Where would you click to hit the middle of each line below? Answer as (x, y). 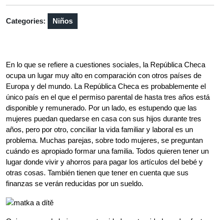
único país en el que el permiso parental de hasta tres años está (108, 97)
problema (21, 140)
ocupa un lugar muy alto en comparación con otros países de (104, 75)
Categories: (26, 21)
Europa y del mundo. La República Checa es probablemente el (106, 86)
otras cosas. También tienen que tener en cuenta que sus (97, 173)
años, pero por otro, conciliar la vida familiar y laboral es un (99, 129)
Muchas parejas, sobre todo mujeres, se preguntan (121, 140)
